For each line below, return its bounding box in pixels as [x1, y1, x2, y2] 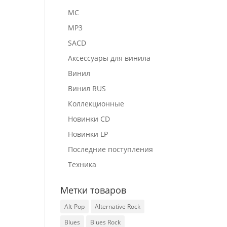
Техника [68, 160, 97, 169]
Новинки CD [68, 114, 110, 124]
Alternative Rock [95, 202, 141, 211]
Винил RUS [68, 84, 106, 93]
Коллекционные [68, 99, 125, 108]
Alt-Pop [64, 202, 85, 211]
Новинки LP [68, 129, 108, 139]
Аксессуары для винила [68, 53, 151, 63]
